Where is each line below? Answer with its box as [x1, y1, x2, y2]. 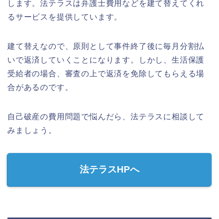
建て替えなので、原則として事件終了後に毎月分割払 [7, 42, 205, 50]
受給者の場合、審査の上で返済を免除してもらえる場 [7, 69, 205, 78]
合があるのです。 [7, 83, 73, 91]
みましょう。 [7, 126, 57, 134]
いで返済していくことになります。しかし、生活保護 [7, 55, 205, 64]
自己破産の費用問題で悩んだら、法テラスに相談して [7, 112, 205, 121]
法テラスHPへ [80, 164, 139, 175]
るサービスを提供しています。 [7, 12, 123, 21]
